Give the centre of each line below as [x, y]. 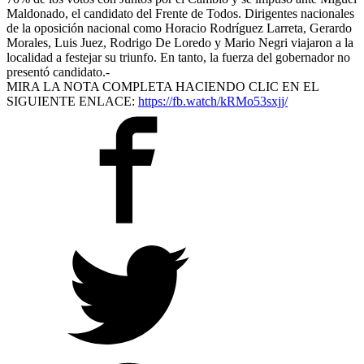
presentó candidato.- [58, 71]
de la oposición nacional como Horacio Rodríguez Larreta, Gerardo [179, 28]
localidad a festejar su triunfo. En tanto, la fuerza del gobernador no [178, 57]
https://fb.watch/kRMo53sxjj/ [213, 101]
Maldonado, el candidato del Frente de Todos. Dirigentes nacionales [180, 13]
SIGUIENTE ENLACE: [72, 101]
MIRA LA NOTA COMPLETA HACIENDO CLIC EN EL [162, 86]
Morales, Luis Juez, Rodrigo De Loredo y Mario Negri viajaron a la [180, 42]
